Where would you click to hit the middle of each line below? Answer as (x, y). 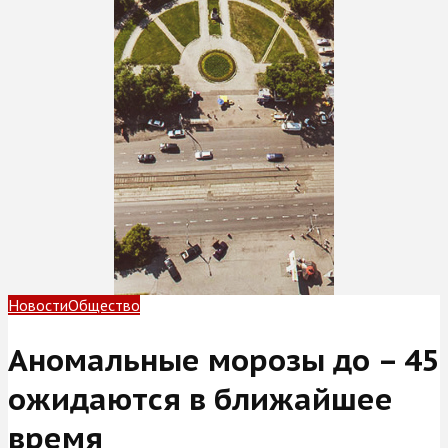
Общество (104, 305)
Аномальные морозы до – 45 (224, 359)
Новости (38, 305)
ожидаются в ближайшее (200, 398)
